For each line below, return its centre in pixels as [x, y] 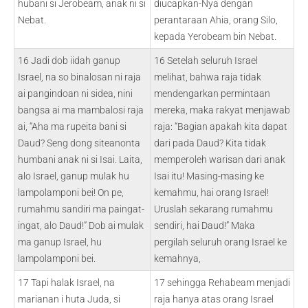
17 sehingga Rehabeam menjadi [222, 283]
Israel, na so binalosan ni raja [79, 77]
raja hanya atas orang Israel [214, 299]
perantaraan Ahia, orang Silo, [216, 20]
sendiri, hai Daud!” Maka [205, 225]
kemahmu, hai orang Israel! [211, 192]
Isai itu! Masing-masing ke [209, 176]
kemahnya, [177, 258]
